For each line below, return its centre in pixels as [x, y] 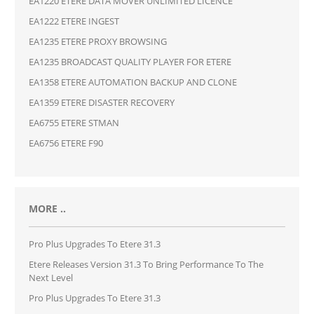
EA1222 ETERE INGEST [74, 21]
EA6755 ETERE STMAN [74, 122]
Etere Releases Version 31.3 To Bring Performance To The [146, 264]
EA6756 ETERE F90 [66, 143]
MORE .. [47, 208]
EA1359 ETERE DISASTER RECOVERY [101, 102]
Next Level [50, 277]
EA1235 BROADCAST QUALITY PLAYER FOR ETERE [130, 61]
